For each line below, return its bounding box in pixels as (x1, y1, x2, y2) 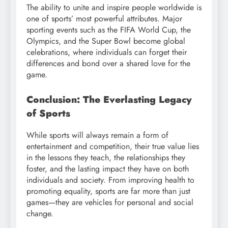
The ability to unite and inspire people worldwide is (26, 2, 202, 14)
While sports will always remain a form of (26, 129, 168, 141)
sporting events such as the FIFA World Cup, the (26, 24, 191, 36)
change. (26, 208, 53, 220)
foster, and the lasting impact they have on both (26, 163, 189, 175)
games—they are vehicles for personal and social (26, 196, 193, 209)
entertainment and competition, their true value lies (26, 140, 199, 153)
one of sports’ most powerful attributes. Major (26, 13, 182, 25)
